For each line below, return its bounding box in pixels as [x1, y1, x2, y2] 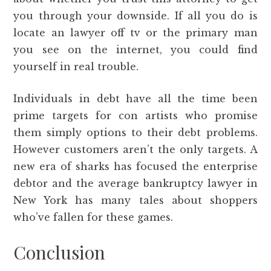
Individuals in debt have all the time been [13, 92, 258, 105]
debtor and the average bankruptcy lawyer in [13, 177, 258, 189]
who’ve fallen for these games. [13, 211, 174, 223]
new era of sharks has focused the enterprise [13, 160, 258, 172]
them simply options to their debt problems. [13, 126, 258, 139]
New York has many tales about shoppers [13, 194, 258, 206]
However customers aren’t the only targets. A [13, 143, 258, 155]
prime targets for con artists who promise [13, 109, 258, 122]
